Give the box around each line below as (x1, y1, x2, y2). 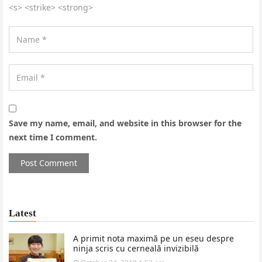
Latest (9, 208, 36, 219)
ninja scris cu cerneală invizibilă (73, 243, 199, 254)
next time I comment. (9, 132, 97, 143)
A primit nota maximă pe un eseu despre (73, 233, 234, 244)
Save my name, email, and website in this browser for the (9, 118, 242, 129)
